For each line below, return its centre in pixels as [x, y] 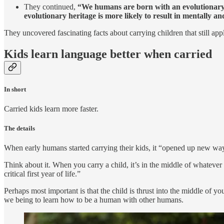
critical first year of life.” [42, 174]
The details [19, 128]
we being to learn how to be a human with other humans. [94, 200]
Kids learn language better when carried [108, 54]
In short [15, 89]
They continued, [51, 6]
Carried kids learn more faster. [51, 109]
